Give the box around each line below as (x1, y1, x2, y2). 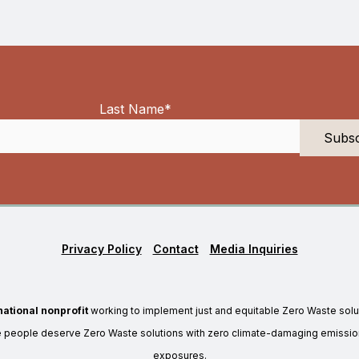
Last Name (99, 101, 164, 118)
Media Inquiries (209, 242, 298, 256)
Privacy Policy (61, 242, 142, 256)
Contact (152, 242, 199, 256)
